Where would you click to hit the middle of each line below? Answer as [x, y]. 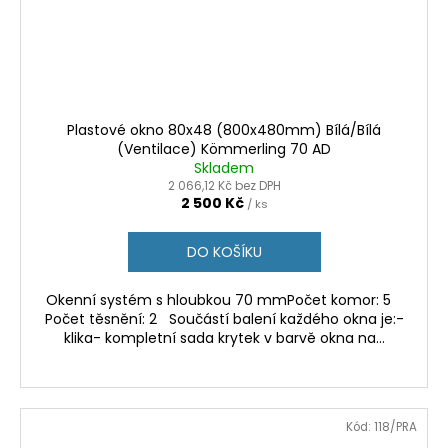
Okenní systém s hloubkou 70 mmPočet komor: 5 [224, 299]
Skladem [224, 167]
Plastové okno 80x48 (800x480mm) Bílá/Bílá [224, 129]
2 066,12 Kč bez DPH [224, 185]
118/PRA [395, 426]
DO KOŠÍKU [224, 251]
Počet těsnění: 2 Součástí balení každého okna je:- [224, 318]
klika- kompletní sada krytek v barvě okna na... [224, 337]
